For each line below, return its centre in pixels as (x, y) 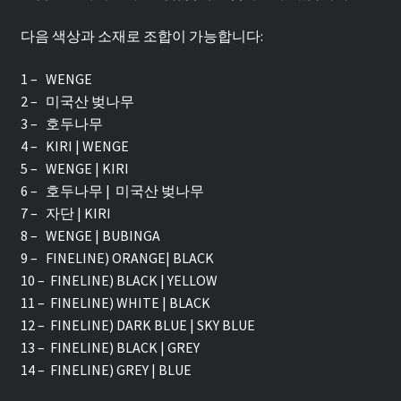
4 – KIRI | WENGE (74, 145)
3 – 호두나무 (61, 123)
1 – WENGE (56, 78)
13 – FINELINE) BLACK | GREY (110, 347)
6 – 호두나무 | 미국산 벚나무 (112, 190)
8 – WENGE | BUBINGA (90, 235)
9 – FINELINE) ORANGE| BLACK (117, 257)
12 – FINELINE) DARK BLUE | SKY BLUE (137, 324)
